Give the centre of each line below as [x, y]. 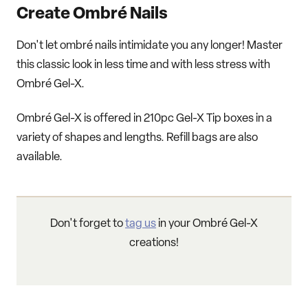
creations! [154, 243]
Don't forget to [88, 224]
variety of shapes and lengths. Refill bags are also [137, 138]
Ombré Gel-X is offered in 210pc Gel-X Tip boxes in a [144, 119]
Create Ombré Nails [92, 15]
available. [40, 157]
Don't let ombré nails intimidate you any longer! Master [150, 46]
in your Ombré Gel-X [207, 224]
